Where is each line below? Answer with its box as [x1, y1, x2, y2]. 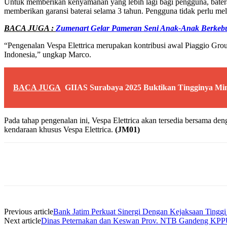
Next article [4, 216, 41, 225]
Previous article [4, 207, 53, 216]
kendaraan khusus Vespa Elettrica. [4, 125, 115, 134]
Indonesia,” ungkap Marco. [4, 50, 91, 59]
